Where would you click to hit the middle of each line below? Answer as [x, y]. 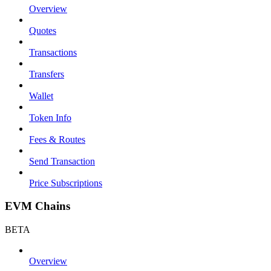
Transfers [47, 74]
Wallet [41, 96]
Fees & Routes [57, 139]
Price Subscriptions [66, 183]
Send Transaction [62, 161]
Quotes [43, 30]
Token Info [50, 117]
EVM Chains [38, 206]
